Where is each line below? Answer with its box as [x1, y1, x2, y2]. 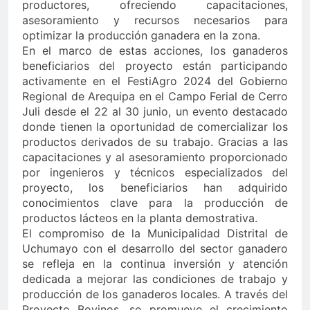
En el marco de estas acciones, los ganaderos [22, 44, 288, 57]
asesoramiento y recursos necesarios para [22, 13, 288, 27]
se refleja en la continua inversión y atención [22, 257, 288, 271]
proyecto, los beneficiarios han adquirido [22, 181, 288, 194]
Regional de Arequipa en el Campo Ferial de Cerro [22, 89, 288, 103]
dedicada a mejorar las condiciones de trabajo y [22, 272, 288, 286]
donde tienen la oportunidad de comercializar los [22, 120, 288, 134]
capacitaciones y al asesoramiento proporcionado [22, 150, 288, 164]
